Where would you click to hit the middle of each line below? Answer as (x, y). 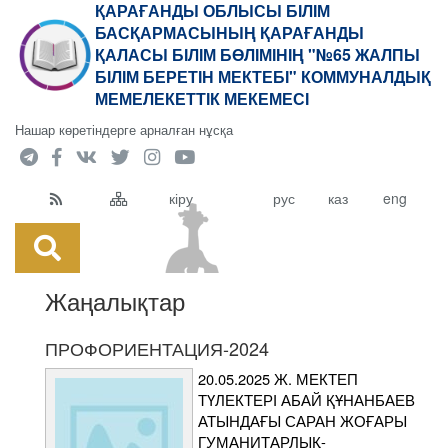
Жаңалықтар (115, 300)
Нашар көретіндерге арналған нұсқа (124, 129)
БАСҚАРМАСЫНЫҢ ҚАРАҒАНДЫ (229, 32)
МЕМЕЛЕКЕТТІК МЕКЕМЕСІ (202, 98)
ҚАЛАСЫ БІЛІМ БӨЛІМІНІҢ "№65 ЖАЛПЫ (257, 54)
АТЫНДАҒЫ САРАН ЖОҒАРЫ (302, 420)
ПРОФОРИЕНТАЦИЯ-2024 (157, 348)
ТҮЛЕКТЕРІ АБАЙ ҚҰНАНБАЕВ (306, 399)
